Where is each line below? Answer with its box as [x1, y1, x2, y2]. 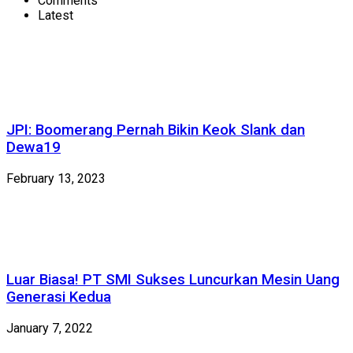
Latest [38, 8, 73, 24]
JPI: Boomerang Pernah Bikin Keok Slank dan [6, 121, 305, 139]
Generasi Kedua [6, 288, 111, 307]
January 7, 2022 [6, 321, 93, 336]
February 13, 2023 [6, 170, 106, 186]
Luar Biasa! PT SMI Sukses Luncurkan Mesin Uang [6, 271, 340, 289]
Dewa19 [6, 138, 61, 156]
